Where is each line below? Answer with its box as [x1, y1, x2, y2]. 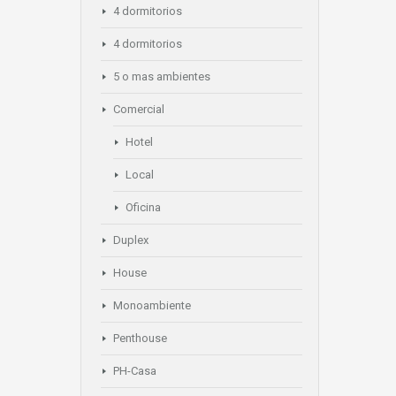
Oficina [126, 201, 161, 214]
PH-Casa [113, 364, 156, 377]
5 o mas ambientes [113, 70, 210, 83]
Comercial [113, 103, 164, 116]
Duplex [113, 233, 148, 247]
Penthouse [113, 331, 167, 345]
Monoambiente [113, 299, 191, 312]
